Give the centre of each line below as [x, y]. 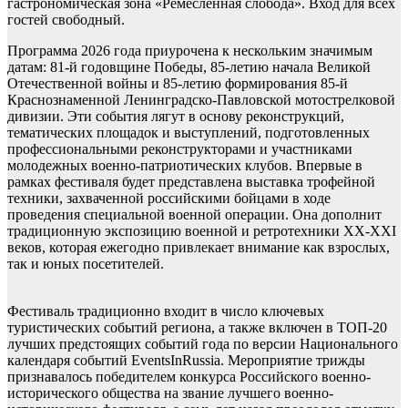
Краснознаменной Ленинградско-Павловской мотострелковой [201, 100]
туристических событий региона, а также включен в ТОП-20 [197, 327]
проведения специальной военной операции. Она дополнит [194, 214]
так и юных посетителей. [86, 264]
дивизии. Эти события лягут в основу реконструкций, [176, 116]
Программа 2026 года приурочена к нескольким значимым [190, 51]
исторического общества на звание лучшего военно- [170, 393]
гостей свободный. [66, 20]
